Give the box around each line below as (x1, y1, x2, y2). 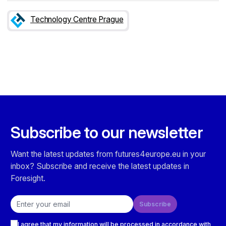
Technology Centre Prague (30, 15, 124, 25)
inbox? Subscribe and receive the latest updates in (11, 161, 189, 172)
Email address (10, 195, 52, 203)
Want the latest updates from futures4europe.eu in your (11, 149, 206, 159)
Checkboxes (10, 213, 48, 221)
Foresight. (11, 174, 45, 184)
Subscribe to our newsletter (11, 123, 203, 143)
